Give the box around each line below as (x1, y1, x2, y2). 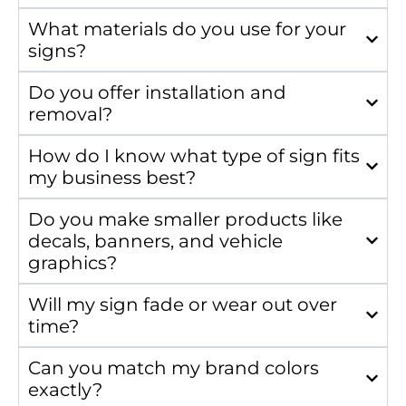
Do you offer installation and (28, 81, 286, 103)
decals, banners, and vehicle (28, 229, 283, 252)
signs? (28, 39, 86, 62)
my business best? (28, 166, 196, 188)
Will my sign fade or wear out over (28, 293, 337, 315)
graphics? (28, 251, 117, 274)
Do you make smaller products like (28, 208, 343, 230)
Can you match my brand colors (28, 356, 319, 379)
